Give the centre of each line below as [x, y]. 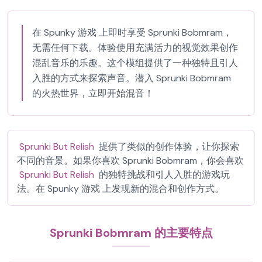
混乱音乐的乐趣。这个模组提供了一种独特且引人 [135, 63]
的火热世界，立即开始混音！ [93, 93]
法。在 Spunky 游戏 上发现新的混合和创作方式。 [120, 189]
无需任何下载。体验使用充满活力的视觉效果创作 [135, 48]
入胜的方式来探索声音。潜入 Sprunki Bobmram [132, 78]
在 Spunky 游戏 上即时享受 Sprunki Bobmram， [132, 32]
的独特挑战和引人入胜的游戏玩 [163, 175]
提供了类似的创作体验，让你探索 [168, 146]
